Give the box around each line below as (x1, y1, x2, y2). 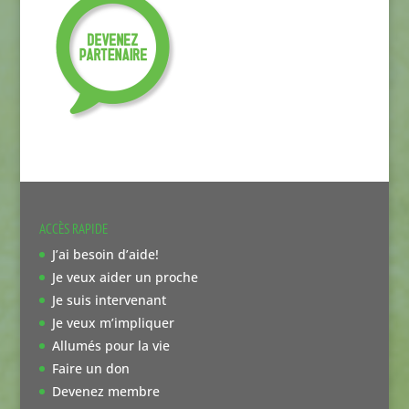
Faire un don (51, 360, 130, 378)
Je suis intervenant (51, 291, 166, 309)
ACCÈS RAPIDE (38, 220, 108, 238)
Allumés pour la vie (51, 337, 170, 355)
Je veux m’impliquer (51, 314, 174, 332)
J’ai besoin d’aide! (51, 246, 159, 264)
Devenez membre (51, 383, 160, 401)
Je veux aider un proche (51, 268, 198, 287)
